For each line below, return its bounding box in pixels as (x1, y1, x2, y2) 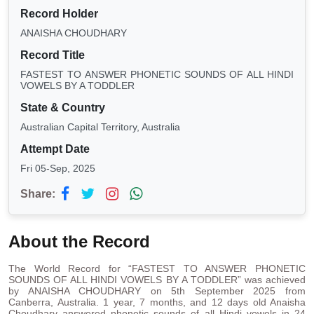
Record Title (20, 49, 85, 62)
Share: (20, 188, 55, 200)
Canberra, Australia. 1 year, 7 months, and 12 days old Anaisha (8, 296, 306, 308)
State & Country (20, 102, 105, 114)
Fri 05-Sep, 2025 (20, 163, 95, 175)
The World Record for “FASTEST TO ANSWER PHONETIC (8, 263, 306, 275)
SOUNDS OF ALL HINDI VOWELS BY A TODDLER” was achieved (8, 274, 306, 286)
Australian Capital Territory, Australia (20, 121, 180, 133)
